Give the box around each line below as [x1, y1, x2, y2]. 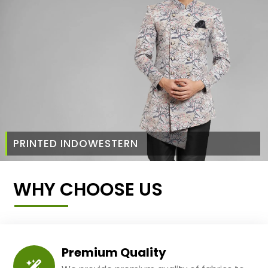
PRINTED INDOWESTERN [13, 136, 138, 151]
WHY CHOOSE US [13, 177, 163, 203]
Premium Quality [62, 244, 167, 261]
